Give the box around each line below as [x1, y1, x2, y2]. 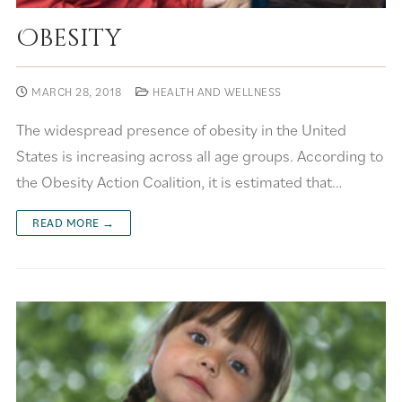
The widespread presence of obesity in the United [16, 119, 346, 141]
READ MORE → [32, 215, 115, 231]
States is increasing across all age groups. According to [16, 145, 383, 167]
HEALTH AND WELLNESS [149, 84, 282, 100]
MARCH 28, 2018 [31, 84, 121, 100]
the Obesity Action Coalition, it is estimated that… [16, 171, 342, 193]
